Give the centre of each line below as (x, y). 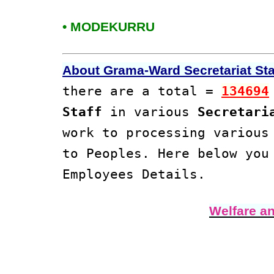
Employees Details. (134, 174)
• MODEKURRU (109, 27)
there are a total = (142, 91)
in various (150, 112)
